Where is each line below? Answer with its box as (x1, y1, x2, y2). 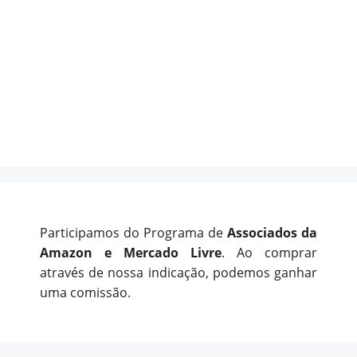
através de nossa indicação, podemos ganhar (40, 264, 317, 282)
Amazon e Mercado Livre (40, 244, 222, 262)
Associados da (227, 224, 317, 242)
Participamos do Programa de (40, 224, 227, 242)
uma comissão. (40, 284, 131, 302)
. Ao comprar (222, 244, 317, 262)
